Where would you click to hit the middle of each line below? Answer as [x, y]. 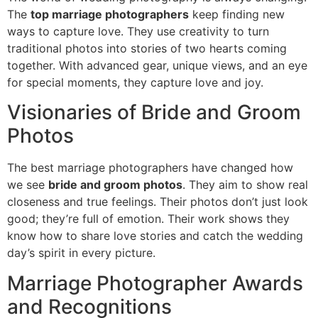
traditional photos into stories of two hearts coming [147, 48]
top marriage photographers [110, 14]
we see [28, 185]
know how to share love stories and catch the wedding [155, 236]
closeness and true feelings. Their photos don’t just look [158, 202]
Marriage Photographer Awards [155, 283]
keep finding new [237, 14]
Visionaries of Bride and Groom [154, 113]
